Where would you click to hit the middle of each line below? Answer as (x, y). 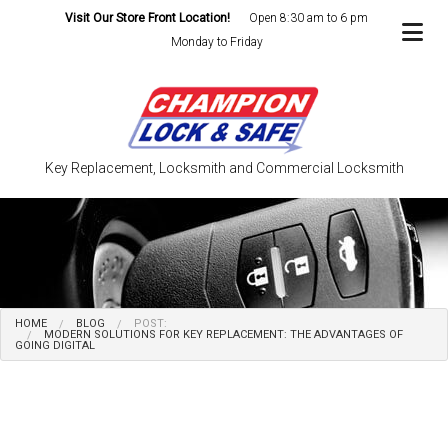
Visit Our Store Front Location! (147, 18)
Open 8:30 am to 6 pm (308, 18)
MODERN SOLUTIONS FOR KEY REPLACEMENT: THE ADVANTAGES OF (223, 335)
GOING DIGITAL (55, 346)
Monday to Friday (216, 42)
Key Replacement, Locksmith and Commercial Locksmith (224, 168)
